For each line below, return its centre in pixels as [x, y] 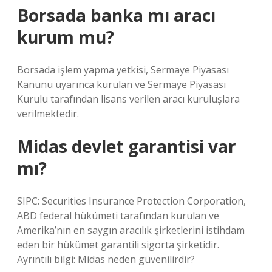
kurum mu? [66, 37]
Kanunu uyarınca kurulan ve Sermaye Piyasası [121, 84]
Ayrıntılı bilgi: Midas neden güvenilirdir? [106, 259]
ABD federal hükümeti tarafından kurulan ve [118, 216]
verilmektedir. [48, 114]
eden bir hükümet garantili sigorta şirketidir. [118, 245]
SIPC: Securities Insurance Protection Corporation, [131, 201]
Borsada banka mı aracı [116, 15]
